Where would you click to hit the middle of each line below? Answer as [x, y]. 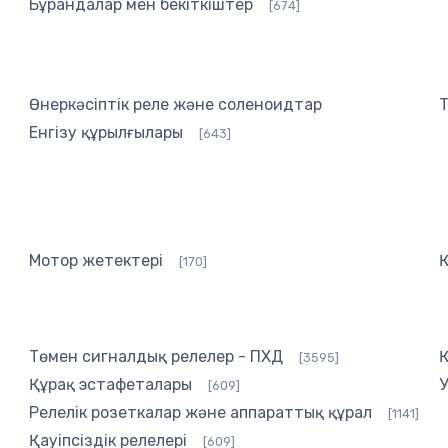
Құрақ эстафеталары [110, 385]
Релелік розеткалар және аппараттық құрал [200, 413]
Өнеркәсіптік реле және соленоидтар [175, 105]
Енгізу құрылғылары [105, 133]
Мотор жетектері [95, 261]
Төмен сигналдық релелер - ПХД [155, 357]
